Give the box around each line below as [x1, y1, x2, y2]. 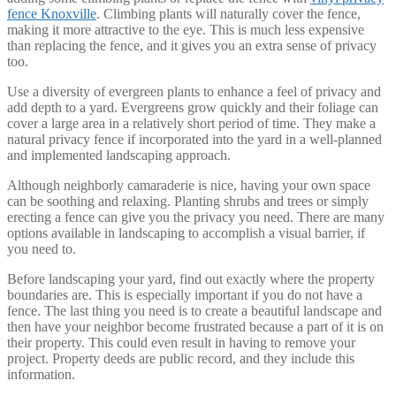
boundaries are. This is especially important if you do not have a [7, 286, 362, 302]
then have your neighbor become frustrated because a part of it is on [7, 318, 384, 334]
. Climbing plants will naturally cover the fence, [96, 5, 361, 21]
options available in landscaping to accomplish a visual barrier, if [7, 225, 365, 240]
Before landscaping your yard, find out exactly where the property [7, 270, 375, 286]
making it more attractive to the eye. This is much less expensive [7, 21, 364, 37]
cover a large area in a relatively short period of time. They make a [7, 115, 376, 131]
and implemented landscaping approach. [7, 147, 231, 163]
